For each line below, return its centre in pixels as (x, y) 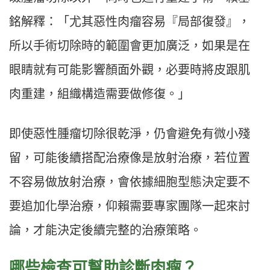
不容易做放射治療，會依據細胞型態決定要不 (130, 182)
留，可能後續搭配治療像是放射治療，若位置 (130, 158)
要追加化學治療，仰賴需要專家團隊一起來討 (130, 206)
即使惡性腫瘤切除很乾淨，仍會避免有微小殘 (130, 134)
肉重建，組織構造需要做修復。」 (99, 94)
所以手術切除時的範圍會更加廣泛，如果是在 (130, 46)
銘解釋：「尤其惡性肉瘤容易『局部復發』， (130, 22)
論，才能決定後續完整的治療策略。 (105, 231)
